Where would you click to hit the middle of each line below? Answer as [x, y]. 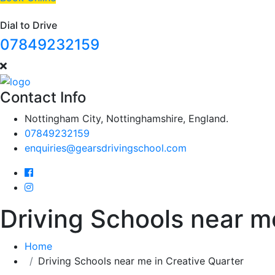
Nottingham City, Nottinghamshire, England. [126, 118]
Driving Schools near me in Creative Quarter [141, 261]
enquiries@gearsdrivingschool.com [106, 148]
